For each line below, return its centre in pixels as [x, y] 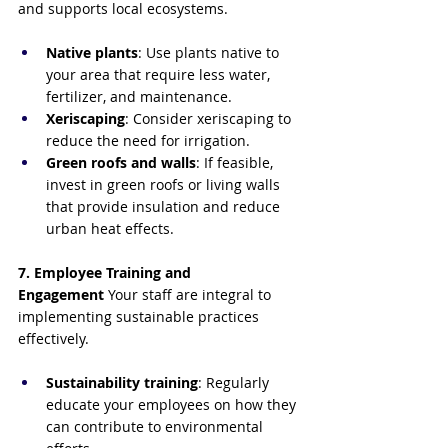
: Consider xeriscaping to [210, 119]
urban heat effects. [110, 229]
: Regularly [235, 383]
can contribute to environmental [156, 427]
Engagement [61, 295]
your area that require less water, [160, 75]
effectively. [53, 339]
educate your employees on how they [173, 405]
